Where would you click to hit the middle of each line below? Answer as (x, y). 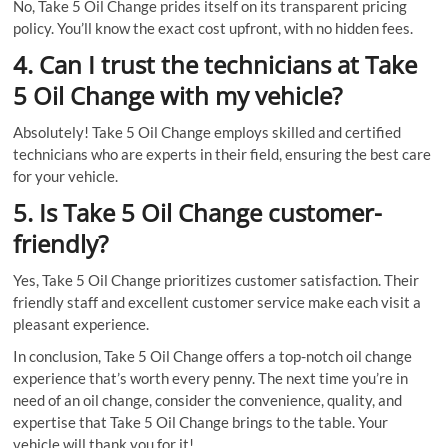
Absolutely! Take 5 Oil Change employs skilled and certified (207, 131)
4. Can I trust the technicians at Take (215, 64)
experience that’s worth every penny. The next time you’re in (211, 377)
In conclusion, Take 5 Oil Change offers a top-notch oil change (213, 355)
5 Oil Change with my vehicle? (178, 95)
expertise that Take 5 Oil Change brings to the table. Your (201, 421)
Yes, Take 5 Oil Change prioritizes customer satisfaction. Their (216, 279)
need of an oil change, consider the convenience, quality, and (208, 399)
